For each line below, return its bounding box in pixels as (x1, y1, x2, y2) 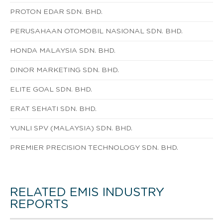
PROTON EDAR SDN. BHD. (10, 8, 103, 15)
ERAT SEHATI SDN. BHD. (10, 105, 97, 112)
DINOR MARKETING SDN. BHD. (10, 66, 119, 74)
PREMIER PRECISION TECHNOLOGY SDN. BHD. (10, 144, 178, 151)
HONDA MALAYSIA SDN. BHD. (10, 47, 115, 54)
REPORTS (10, 198, 68, 211)
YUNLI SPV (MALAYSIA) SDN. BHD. (10, 124, 132, 132)
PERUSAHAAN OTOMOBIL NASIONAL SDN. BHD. (10, 27, 183, 35)
